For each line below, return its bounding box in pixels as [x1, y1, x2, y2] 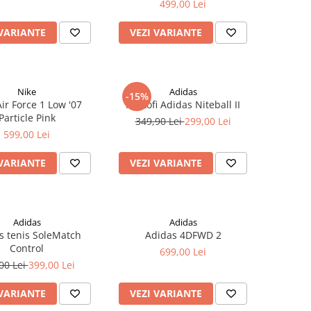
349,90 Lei [135, 115, 185, 128]
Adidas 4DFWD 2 [144, 228, 221, 242]
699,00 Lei [160, 245, 206, 258]
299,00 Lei [184, 115, 231, 128]
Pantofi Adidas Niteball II [126, 98, 240, 111]
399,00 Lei [28, 258, 75, 271]
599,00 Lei [3, 128, 50, 141]
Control [10, 242, 44, 255]
